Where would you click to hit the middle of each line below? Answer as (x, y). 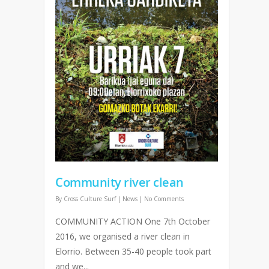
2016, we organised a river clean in (122, 236)
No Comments (164, 198)
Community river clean (119, 182)
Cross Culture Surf (90, 198)
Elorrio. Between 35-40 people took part (133, 251)
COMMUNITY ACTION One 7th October (133, 221)
